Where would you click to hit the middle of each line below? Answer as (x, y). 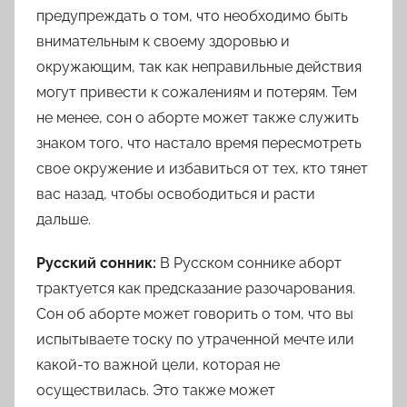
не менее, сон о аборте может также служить (198, 118)
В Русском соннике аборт (249, 263)
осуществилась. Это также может (156, 391)
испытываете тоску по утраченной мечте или (195, 340)
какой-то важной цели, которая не (158, 365)
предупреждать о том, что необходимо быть (192, 16)
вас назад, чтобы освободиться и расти (176, 194)
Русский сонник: (96, 263)
